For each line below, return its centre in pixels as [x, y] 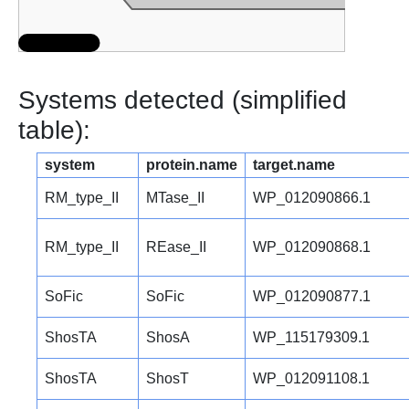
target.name [294, 164]
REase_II [176, 246]
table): [54, 130]
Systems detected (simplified [183, 100]
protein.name [192, 164]
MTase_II [175, 197]
